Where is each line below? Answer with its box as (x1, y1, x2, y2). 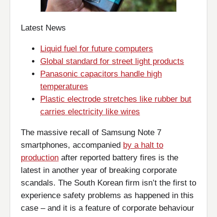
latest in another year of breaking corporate (21, 166, 177, 175)
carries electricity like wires (40, 107, 140, 116)
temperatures (40, 82, 88, 91)
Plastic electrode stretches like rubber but (40, 94, 191, 104)
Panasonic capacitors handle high (40, 69, 162, 78)
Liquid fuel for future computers (40, 44, 153, 53)
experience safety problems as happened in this (21, 191, 194, 200)
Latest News (21, 23, 66, 32)
